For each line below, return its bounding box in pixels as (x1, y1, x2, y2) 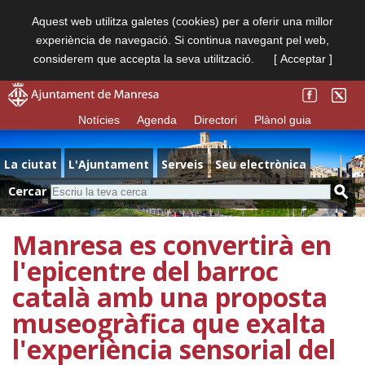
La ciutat (4, 156, 57, 172)
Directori (194, 113, 238, 126)
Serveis (161, 156, 204, 172)
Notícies (78, 113, 121, 126)
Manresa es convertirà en (12, 227, 332, 262)
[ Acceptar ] (273, 52, 332, 65)
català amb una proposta (12, 279, 328, 314)
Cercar (8, 183, 46, 199)
